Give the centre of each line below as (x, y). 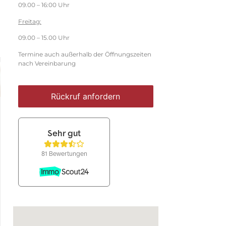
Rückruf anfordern (86, 96)
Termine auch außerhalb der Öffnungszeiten (85, 54)
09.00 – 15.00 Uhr (44, 38)
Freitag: (30, 21)
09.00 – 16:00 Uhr (44, 5)
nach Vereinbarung (47, 63)
